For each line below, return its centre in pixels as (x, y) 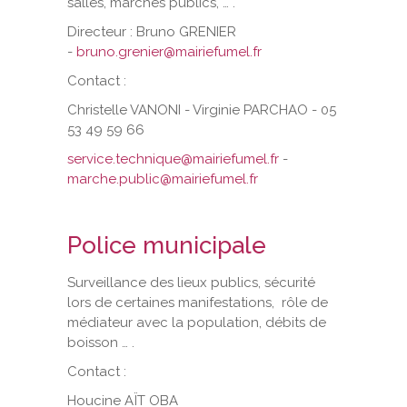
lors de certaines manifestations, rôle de (198, 302)
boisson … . (101, 342)
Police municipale (167, 245)
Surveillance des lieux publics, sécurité (191, 282)
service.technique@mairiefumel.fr (173, 159)
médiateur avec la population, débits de (197, 322)
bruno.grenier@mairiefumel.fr (169, 51)
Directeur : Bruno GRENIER (152, 31)
